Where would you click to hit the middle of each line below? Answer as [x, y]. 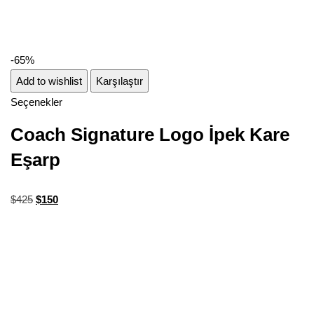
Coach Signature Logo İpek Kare [150, 135]
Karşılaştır [120, 81]
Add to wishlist [49, 81]
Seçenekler [36, 102]
